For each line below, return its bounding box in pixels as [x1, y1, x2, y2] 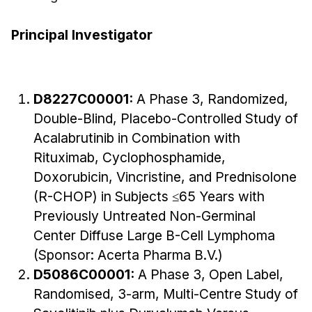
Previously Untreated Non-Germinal [33, 207, 256, 224]
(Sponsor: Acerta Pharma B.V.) [33, 246, 223, 263]
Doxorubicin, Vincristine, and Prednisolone [33, 168, 297, 185]
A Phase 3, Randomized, [136, 90, 288, 107]
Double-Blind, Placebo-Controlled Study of [33, 109, 298, 127]
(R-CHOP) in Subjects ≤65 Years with [33, 187, 265, 205]
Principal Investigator [11, 26, 156, 43]
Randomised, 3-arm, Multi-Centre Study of [33, 285, 298, 302]
